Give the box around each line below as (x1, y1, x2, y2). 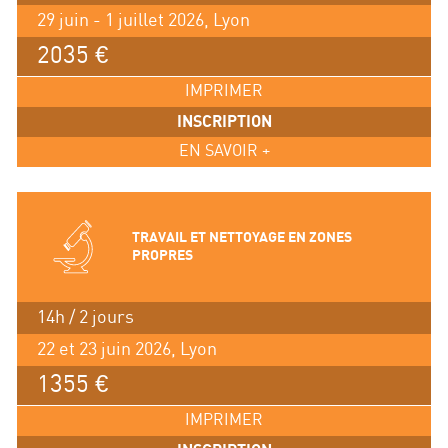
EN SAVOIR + (178, 142, 270, 160)
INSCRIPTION (176, 112, 272, 131)
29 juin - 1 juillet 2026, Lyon (36, 10, 250, 30)
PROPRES (131, 247, 193, 263)
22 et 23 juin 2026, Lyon (36, 339, 217, 359)
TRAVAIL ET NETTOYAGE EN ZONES (131, 229, 352, 245)
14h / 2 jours (36, 307, 134, 327)
